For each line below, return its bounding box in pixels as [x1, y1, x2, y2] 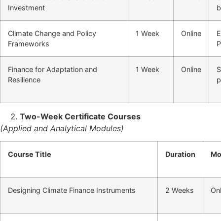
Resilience [8, 75, 40, 84]
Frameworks [8, 39, 49, 48]
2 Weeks [165, 186, 194, 195]
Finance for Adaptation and [8, 65, 97, 74]
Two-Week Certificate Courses [20, 111, 141, 121]
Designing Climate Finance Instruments [8, 186, 136, 195]
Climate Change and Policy [8, 29, 96, 37]
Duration [165, 150, 195, 159]
